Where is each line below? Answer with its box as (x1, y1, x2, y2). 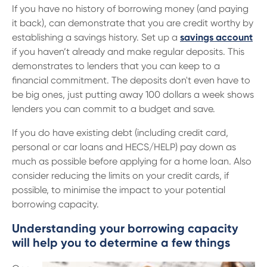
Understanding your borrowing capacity (12, 221, 238, 235)
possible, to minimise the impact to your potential (12, 184, 225, 195)
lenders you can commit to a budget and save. (12, 103, 215, 114)
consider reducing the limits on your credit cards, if (12, 170, 229, 181)
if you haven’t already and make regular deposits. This (12, 46, 244, 57)
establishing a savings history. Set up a (12, 32, 180, 43)
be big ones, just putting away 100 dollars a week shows (12, 89, 254, 100)
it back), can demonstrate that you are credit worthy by (12, 17, 253, 29)
